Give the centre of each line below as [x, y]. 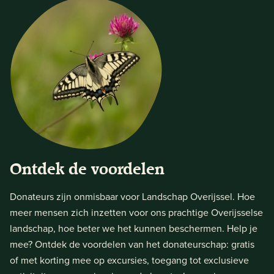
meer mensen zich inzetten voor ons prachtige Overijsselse [136, 213]
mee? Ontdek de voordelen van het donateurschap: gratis [132, 244]
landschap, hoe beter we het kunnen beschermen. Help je [134, 228]
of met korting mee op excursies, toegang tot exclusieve [129, 260]
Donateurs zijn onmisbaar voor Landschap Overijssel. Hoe [132, 197]
